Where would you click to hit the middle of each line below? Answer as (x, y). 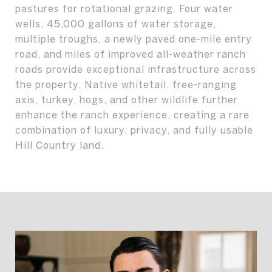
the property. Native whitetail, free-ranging (126, 84)
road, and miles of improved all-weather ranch (131, 54)
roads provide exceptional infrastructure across (136, 69)
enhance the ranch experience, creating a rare (132, 115)
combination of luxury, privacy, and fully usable (134, 130)
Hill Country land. (59, 145)
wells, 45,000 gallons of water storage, (116, 24)
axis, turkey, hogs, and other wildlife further (127, 100)
